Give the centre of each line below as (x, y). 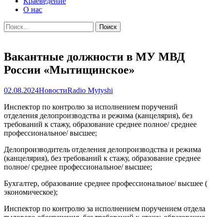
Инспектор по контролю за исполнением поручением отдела (105, 208)
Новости (53, 90)
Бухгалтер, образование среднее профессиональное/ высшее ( (106, 183)
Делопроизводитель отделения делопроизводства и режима (102, 149)
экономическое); (31, 192)
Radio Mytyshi (90, 90)
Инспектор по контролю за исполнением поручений (91, 107)
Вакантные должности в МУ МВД (94, 56)
